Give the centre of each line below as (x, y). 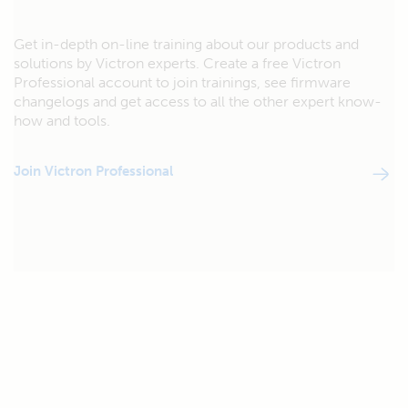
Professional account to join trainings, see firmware (182, 82)
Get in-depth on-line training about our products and (186, 44)
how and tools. (62, 121)
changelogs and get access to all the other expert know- (198, 102)
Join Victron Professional (93, 171)
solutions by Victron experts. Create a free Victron (177, 63)
